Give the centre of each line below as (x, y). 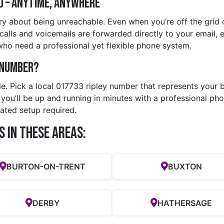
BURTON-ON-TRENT (46, 166)
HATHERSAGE (185, 203)
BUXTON (185, 166)
